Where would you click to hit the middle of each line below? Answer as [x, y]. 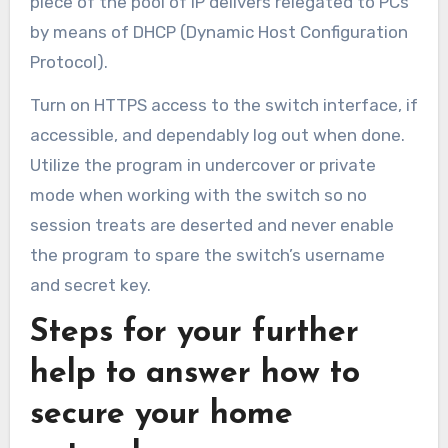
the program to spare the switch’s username [207, 254]
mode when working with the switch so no [198, 194]
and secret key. [90, 284]
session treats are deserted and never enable [211, 224]
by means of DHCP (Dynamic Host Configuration [218, 31]
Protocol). [68, 61]
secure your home [161, 414]
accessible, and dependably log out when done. [217, 134]
